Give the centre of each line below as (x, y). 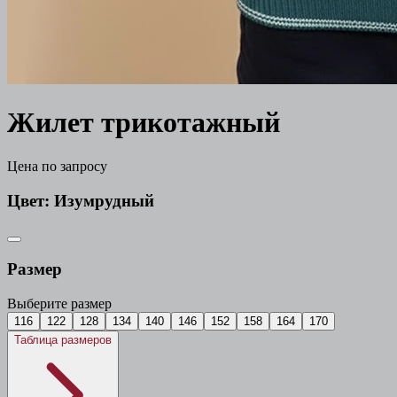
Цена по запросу (57, 166)
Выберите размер (59, 303)
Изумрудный (104, 200)
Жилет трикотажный (144, 123)
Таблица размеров (63, 339)
